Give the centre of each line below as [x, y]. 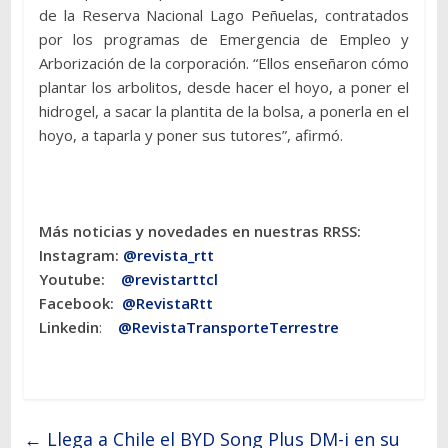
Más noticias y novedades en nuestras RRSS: [199, 230]
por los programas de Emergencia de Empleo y [224, 38]
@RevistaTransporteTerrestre [228, 326]
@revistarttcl [169, 278]
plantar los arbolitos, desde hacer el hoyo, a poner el [224, 86]
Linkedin [68, 326]
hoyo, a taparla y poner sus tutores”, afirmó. [190, 134]
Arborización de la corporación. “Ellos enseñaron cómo [224, 62]
